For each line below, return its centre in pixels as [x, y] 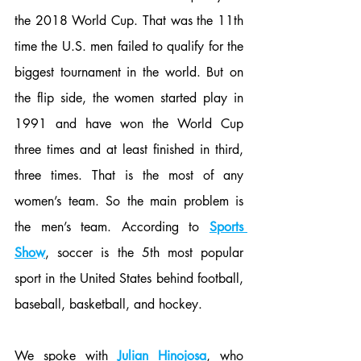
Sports [226, 226]
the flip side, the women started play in [129, 98]
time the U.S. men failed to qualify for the [129, 46]
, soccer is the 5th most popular [144, 252]
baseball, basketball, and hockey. [110, 304]
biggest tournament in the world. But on [129, 72]
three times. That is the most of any [129, 175]
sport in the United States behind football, [129, 278]
